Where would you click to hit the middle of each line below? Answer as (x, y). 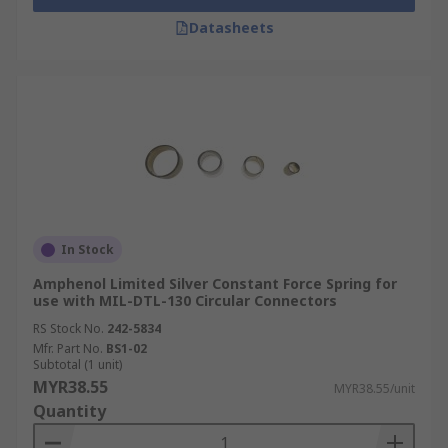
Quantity (69, 411)
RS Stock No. (68, 328)
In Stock (87, 249)
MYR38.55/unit (374, 388)
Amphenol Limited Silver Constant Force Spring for (215, 283)
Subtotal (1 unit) (77, 364)
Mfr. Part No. (68, 348)
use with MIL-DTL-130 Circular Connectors (185, 300)
